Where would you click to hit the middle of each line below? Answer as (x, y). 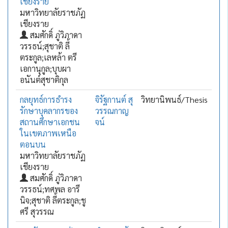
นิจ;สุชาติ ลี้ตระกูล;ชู (53, 200)
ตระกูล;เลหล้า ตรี (48, 57)
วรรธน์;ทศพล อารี (50, 189)
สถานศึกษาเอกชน (50, 122)
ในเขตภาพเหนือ (48, 133)
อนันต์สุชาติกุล (44, 80)
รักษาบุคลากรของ (49, 111)
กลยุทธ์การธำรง (46, 99)
